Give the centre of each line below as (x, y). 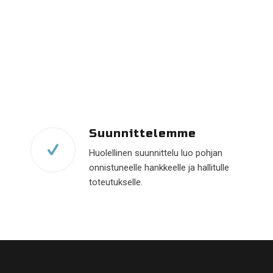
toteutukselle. (116, 182)
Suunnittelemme (143, 133)
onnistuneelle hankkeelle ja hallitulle (159, 167)
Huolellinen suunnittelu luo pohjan (156, 153)
